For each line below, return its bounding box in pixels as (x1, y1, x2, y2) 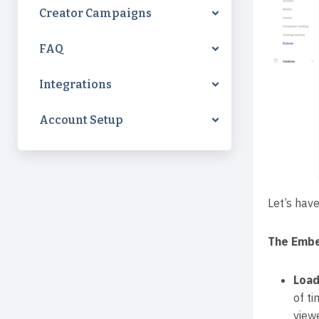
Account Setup (39, 113, 123, 127)
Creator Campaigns (39, 6, 152, 20)
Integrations (39, 78, 112, 91)
